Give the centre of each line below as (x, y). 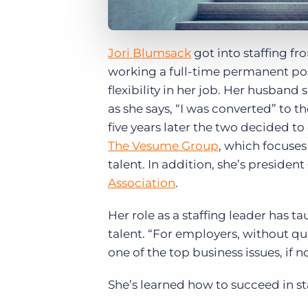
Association (142, 183)
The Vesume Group (163, 146)
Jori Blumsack (150, 53)
